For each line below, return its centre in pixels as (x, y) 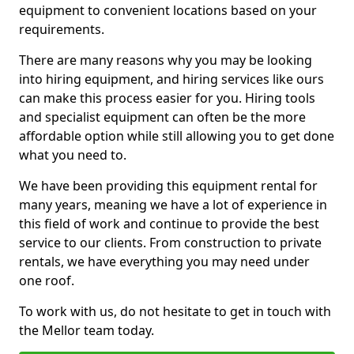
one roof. (47, 281)
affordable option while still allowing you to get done (177, 136)
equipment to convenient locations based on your (168, 10)
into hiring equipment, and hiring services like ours (171, 79)
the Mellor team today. (87, 330)
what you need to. (73, 155)
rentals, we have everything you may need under (164, 262)
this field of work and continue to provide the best (169, 224)
